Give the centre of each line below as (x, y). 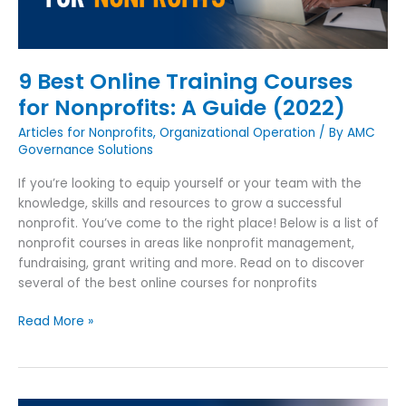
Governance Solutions (86, 150)
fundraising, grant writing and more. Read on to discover (191, 263)
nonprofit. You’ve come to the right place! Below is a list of (198, 223)
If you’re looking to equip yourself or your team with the (190, 183)
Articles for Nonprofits (86, 133)
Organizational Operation (237, 133)
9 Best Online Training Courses (186, 81)
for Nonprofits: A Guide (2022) (182, 107)
